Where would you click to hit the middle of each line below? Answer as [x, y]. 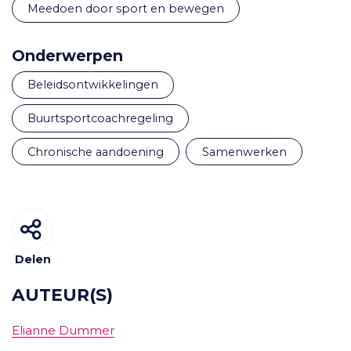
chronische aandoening [100, 152]
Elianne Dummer [63, 331]
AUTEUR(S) [62, 295]
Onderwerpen [67, 55]
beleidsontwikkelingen [98, 85]
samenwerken [248, 152]
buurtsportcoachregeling [105, 118]
